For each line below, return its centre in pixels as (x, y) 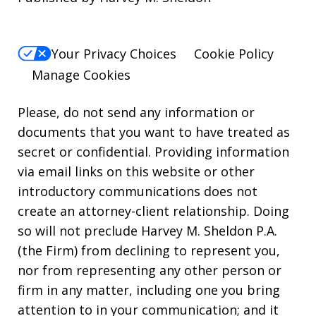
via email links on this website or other (136, 172)
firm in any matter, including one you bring (149, 290)
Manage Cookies (81, 75)
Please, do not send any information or (136, 113)
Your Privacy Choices (114, 54)
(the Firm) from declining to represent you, (149, 251)
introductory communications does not (138, 192)
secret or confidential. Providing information (153, 152)
